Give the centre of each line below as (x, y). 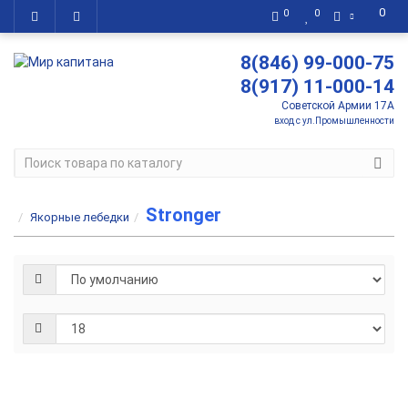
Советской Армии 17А (338, 106)
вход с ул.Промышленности (334, 121)
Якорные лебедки (80, 217)
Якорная (310, 385)
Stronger (184, 215)
